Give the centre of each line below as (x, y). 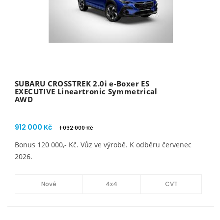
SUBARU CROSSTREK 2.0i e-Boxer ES (82, 83)
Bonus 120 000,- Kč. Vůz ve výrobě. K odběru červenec (103, 145)
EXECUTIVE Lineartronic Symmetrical (86, 91)
